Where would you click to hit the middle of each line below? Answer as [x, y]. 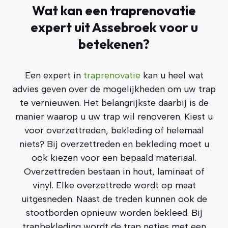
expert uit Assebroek [93, 27]
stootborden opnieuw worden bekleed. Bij [114, 213]
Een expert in [54, 75]
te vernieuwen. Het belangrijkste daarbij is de [114, 103]
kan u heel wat [172, 75]
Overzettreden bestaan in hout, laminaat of [114, 172]
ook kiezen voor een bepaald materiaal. [114, 158]
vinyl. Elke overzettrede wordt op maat [114, 185]
